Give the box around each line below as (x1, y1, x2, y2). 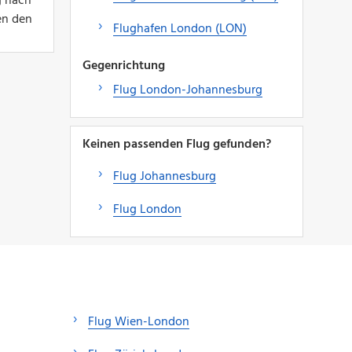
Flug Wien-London (88, 311, 189, 332)
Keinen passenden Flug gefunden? (82, 134, 271, 155)
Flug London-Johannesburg (112, 79, 262, 101)
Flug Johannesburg (112, 166, 216, 187)
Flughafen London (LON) (112, 18, 247, 39)
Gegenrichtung (82, 55, 165, 76)
